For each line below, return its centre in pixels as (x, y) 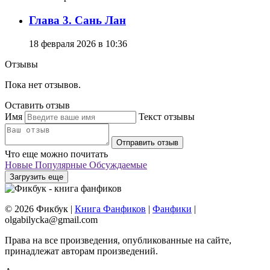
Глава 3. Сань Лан (77, 20)
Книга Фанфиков (110, 209)
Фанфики (172, 209)
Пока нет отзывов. (43, 84)
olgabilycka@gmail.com (51, 219)
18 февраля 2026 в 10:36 (78, 43)
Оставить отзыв (37, 105)
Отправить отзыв (147, 142)
